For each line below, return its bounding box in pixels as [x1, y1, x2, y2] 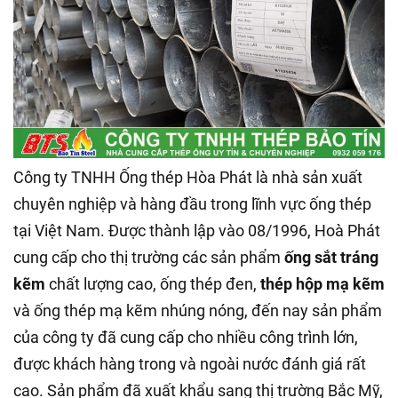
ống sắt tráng [284, 247, 378, 267]
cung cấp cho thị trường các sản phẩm [13, 247, 284, 267]
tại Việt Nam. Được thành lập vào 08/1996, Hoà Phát [13, 220, 380, 240]
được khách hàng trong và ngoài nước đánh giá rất [13, 354, 366, 373]
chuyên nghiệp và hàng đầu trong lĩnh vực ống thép [13, 194, 371, 213]
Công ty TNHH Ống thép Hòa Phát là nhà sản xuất [13, 167, 362, 187]
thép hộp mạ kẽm [260, 274, 385, 293]
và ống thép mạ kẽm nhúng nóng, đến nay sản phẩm [13, 300, 382, 320]
